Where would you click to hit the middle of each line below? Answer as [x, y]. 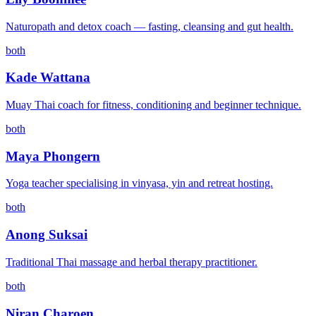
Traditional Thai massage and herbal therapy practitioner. [132, 262]
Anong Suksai [47, 235]
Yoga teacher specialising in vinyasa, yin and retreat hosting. [139, 183]
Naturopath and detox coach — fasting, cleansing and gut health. [150, 26]
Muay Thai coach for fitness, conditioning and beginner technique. [153, 105]
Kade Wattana [48, 78]
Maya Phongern [53, 156]
